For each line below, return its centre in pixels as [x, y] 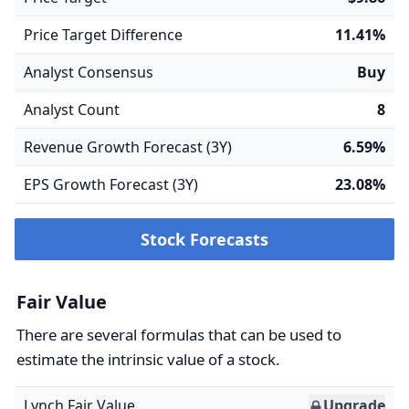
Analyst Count [72, 110]
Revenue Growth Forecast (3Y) [128, 147]
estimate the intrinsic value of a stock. [148, 359]
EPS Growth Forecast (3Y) [111, 184]
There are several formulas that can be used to [179, 335]
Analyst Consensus [89, 72]
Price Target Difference [103, 35]
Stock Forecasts [204, 239]
